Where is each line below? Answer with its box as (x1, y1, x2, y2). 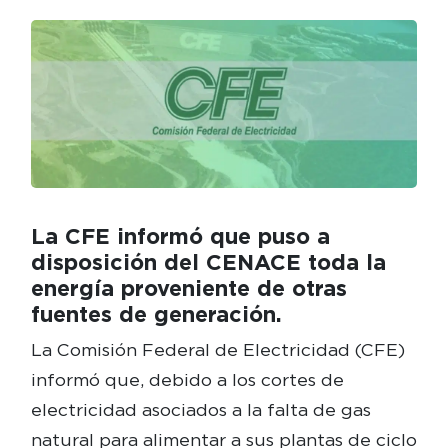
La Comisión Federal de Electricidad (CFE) (30, 339, 405, 361)
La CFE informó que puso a (30, 223, 330, 250)
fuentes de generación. (30, 301, 282, 328)
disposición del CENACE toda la (30, 249, 386, 276)
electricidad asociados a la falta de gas (30, 399, 371, 421)
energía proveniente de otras (30, 275, 347, 302)
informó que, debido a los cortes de (30, 369, 344, 391)
